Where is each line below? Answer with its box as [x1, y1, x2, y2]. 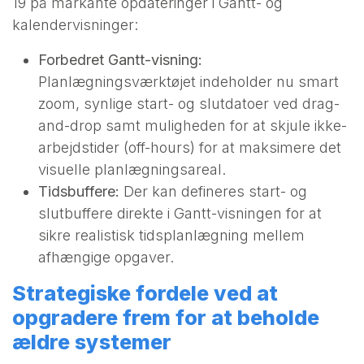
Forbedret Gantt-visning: [38, 50, 202, 68]
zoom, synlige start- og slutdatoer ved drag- [38, 94, 340, 112]
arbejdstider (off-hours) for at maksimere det [38, 138, 341, 156]
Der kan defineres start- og [119, 182, 307, 200]
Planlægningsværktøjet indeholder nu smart [38, 72, 339, 90]
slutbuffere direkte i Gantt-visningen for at [38, 204, 322, 222]
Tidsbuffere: [38, 182, 119, 200]
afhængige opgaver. [38, 248, 174, 266]
